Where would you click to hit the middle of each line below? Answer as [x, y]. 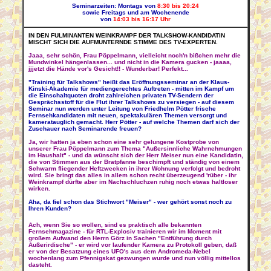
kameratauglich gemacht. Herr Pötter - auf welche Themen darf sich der [134, 122]
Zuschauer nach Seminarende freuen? [85, 129]
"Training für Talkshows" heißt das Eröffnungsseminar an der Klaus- [129, 82]
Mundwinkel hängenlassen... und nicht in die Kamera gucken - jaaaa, [130, 62]
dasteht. [40, 265]
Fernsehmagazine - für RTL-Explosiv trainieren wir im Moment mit [125, 231]
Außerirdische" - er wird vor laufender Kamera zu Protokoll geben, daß [132, 245]
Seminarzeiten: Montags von [115, 6]
